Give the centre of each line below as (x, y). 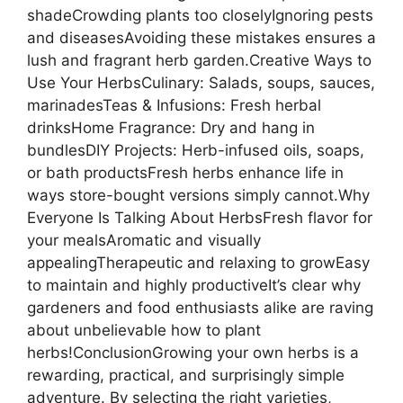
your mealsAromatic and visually (144, 240)
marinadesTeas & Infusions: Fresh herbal (174, 105)
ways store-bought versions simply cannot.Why (198, 195)
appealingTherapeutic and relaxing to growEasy (198, 262)
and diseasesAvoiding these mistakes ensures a (201, 37)
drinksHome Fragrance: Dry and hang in (171, 127)
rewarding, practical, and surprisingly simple (186, 375)
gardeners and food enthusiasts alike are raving (200, 307)
